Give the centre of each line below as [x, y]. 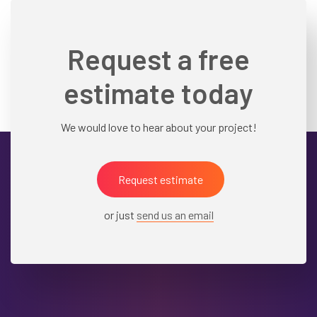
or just [120, 214]
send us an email [175, 214]
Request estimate [160, 179]
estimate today [158, 92]
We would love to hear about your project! [158, 127]
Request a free [158, 58]
